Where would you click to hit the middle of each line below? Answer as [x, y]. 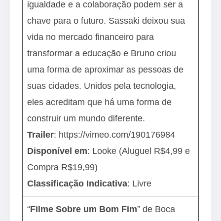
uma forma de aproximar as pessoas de [106, 69]
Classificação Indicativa [77, 183]
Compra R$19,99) [64, 167]
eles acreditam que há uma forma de [100, 102]
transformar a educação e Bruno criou [102, 53]
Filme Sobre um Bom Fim [84, 209]
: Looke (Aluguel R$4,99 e [139, 151]
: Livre [141, 183]
